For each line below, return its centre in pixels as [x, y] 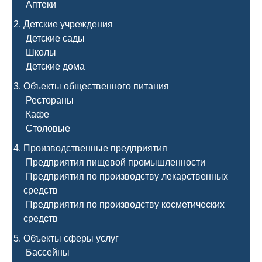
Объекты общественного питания [96, 86]
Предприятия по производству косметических [124, 204]
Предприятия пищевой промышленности [114, 162]
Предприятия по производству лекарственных [126, 176]
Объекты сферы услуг [71, 238]
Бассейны [46, 252]
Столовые [47, 128]
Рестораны [49, 100]
